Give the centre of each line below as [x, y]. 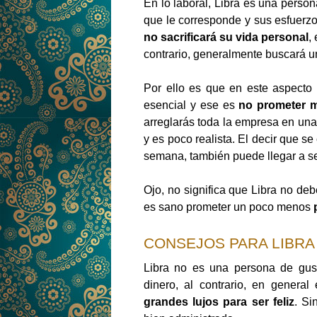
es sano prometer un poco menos [229, 207]
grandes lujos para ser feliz [219, 302]
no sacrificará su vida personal [226, 38]
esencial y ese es [191, 105]
